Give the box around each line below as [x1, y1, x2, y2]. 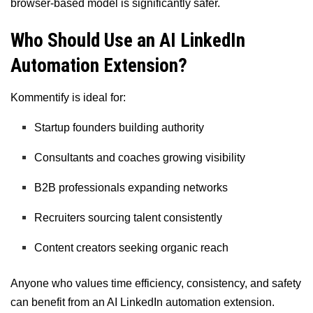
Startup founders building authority [34, 122, 205, 134]
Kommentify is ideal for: [10, 92, 126, 104]
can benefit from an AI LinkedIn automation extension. [10, 296, 275, 309]
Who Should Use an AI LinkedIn [10, 29, 245, 52]
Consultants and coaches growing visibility [34, 152, 246, 164]
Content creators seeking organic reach [34, 242, 229, 254]
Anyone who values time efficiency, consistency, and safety [10, 277, 301, 290]
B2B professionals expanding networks [34, 182, 228, 194]
